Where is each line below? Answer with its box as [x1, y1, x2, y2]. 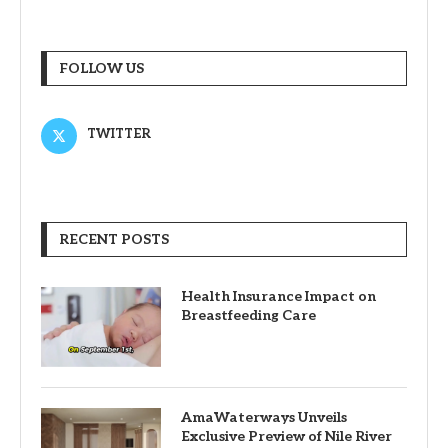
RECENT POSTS [59, 230, 169, 248]
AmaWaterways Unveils [181, 408, 347, 426]
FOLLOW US [59, 59, 144, 77]
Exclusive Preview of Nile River [181, 427, 392, 445]
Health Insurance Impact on [181, 287, 376, 305]
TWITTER [87, 125, 151, 142]
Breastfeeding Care [181, 306, 316, 324]
